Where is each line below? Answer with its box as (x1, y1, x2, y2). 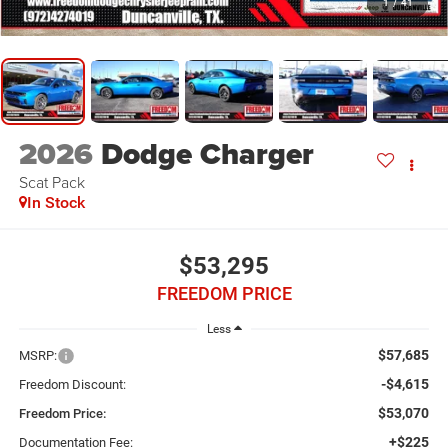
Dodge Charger (100, 132, 314, 177)
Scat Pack (18, 171, 85, 194)
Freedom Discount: (18, 377, 126, 393)
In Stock (26, 193, 85, 213)
